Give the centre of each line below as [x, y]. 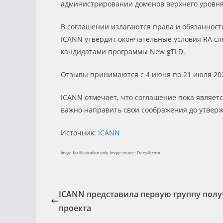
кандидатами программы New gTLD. [123, 51]
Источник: [79, 132]
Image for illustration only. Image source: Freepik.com [110, 152]
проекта [75, 208]
